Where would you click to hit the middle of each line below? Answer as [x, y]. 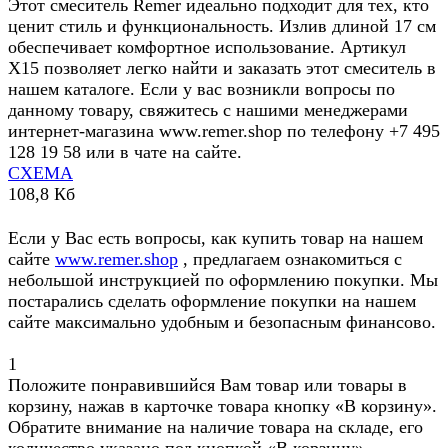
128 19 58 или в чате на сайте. [125, 152]
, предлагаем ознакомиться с [290, 259]
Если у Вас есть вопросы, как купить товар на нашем [215, 238]
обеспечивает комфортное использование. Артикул [207, 47]
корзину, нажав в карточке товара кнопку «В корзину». [222, 406]
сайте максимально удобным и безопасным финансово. [222, 322]
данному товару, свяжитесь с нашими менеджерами [208, 110]
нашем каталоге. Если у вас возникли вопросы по [201, 89]
